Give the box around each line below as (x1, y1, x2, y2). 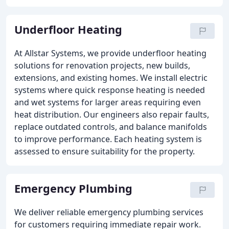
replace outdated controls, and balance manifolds (14, 121, 207, 132)
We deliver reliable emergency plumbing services (14, 207, 203, 218)
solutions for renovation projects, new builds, (14, 60, 190, 71)
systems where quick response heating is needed (14, 84, 205, 96)
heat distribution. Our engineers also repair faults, (14, 109, 209, 120)
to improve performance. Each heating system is (14, 133, 202, 145)
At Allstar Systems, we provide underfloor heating (14, 48, 207, 59)
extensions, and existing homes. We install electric (14, 72, 208, 83)
